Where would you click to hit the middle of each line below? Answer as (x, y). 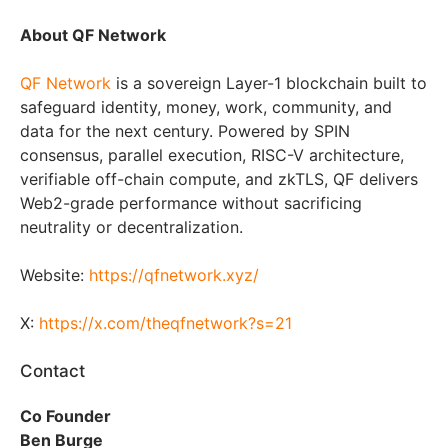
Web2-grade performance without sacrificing (191, 202)
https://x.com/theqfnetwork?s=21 (165, 322)
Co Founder (65, 415)
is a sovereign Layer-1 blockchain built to (269, 82)
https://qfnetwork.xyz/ (174, 274)
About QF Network (93, 34)
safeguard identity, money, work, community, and (206, 106)
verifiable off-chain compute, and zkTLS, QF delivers (219, 178)
